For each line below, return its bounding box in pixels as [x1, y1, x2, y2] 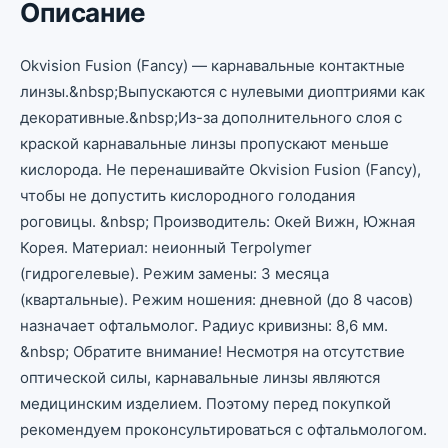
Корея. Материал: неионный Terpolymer [20, 238, 312, 257]
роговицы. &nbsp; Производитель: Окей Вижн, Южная [20, 212, 415, 231]
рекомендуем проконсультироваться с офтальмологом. [20, 420, 427, 439]
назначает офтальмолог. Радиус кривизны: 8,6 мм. [20, 316, 388, 335]
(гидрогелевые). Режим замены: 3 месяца [20, 264, 329, 283]
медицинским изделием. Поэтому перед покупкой [20, 394, 391, 413]
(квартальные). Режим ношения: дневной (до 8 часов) [20, 290, 413, 309]
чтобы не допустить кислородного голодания [20, 186, 355, 205]
